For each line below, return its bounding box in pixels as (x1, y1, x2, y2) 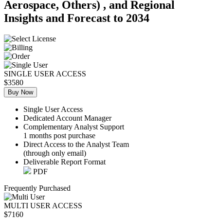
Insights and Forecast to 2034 (4, 11, 149, 24)
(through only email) (23, 148, 86, 157)
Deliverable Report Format (23, 157, 106, 166)
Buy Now (8, 88, 33, 96)
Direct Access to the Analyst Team (23, 140, 129, 148)
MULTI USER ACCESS (4, 201, 82, 210)
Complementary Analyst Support (23, 122, 124, 131)
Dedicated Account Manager (23, 113, 111, 122)
